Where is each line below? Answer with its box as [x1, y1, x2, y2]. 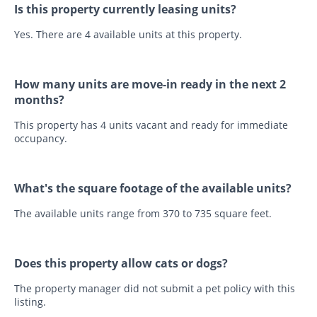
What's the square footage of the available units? [14, 180, 292, 197]
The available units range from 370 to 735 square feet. [14, 207, 272, 221]
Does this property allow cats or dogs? [14, 255, 228, 272]
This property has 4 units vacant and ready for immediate [14, 118, 288, 132]
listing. [14, 295, 46, 309]
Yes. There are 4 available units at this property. [14, 28, 242, 42]
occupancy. [14, 132, 67, 146]
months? [14, 92, 64, 108]
